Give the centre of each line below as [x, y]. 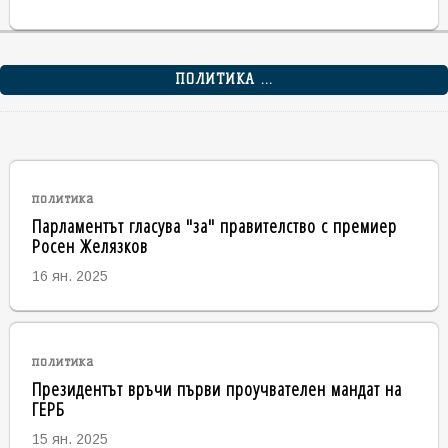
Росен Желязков [89, 246]
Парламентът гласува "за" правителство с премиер [214, 226]
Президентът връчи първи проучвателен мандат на [216, 388]
